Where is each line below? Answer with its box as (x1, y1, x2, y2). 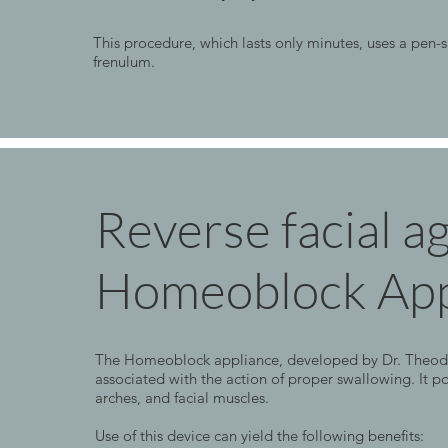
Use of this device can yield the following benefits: (94, 426, 424, 446)
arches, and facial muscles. (94, 388, 269, 408)
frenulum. (92, 51, 155, 71)
